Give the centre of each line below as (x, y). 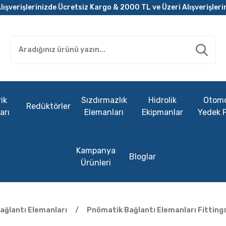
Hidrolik (162, 100)
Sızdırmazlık (104, 100)
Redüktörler (48, 106)
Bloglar (142, 156)
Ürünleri (96, 162)
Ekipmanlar (162, 112)
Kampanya (96, 150)
